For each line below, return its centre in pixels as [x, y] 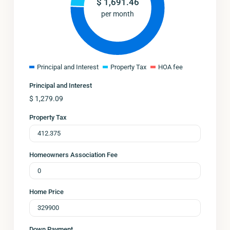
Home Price [46, 192]
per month [118, 14]
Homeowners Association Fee [73, 155]
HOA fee [170, 67]
